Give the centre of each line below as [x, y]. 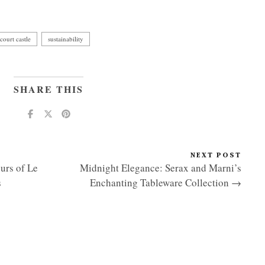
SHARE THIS [48, 89]
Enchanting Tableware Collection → [166, 182]
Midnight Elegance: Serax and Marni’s [161, 167]
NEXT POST [216, 155]
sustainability [66, 38]
